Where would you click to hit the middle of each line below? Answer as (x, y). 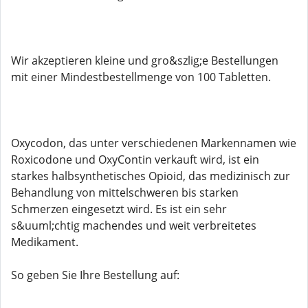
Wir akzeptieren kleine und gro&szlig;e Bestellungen (145, 60)
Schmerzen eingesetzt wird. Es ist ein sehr (119, 209)
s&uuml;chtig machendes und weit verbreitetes (134, 225)
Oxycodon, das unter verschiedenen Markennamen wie (154, 143)
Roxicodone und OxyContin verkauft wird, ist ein (135, 159)
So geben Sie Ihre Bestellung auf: (95, 275)
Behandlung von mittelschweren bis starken (125, 192)
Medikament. (45, 242)
